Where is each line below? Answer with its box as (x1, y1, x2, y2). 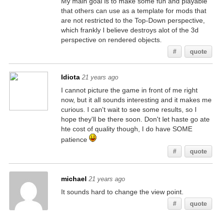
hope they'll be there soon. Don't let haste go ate (61, 115, 210, 123)
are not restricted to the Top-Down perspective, (61, 16, 205, 24)
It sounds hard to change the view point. (61, 188, 184, 196)
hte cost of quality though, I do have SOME (61, 125, 192, 133)
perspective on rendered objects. (61, 36, 162, 44)
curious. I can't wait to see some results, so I (61, 106, 197, 113)
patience (61, 136, 89, 143)
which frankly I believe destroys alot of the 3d (61, 26, 199, 34)
